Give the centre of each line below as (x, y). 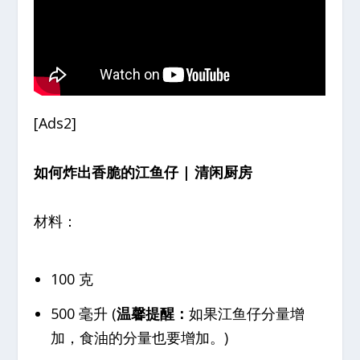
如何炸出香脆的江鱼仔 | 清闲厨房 (143, 172)
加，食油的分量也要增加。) (139, 338)
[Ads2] (55, 123)
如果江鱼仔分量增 (246, 314)
